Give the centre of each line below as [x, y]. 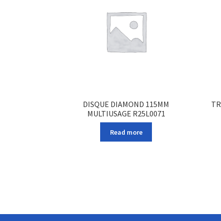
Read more [126, 132]
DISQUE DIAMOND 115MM [126, 104]
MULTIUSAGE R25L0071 [126, 113]
